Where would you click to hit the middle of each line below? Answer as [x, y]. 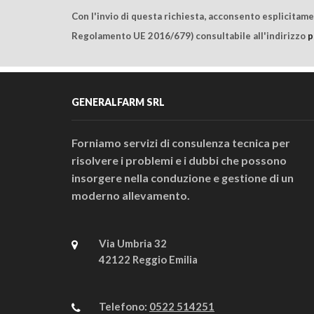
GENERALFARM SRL [118, 102]
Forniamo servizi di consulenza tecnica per [181, 143]
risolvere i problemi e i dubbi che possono [179, 161]
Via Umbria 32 [133, 244]
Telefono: [124, 306]
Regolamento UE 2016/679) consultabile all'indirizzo [190, 35]
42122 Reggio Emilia [148, 260]
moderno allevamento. [131, 196]
